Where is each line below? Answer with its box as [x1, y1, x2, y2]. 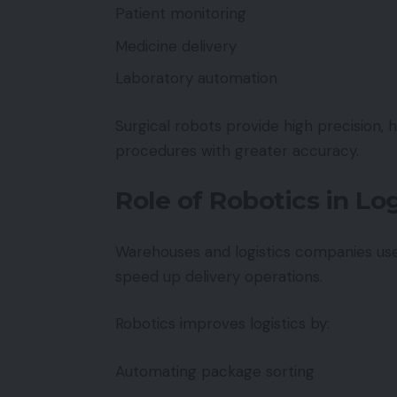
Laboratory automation [115, 68, 277, 88]
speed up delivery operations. [115, 266, 323, 286]
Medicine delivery [115, 35, 237, 56]
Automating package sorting [115, 361, 315, 381]
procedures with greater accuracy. [115, 140, 359, 160]
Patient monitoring [115, 4, 246, 23]
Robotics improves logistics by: [115, 314, 330, 333]
